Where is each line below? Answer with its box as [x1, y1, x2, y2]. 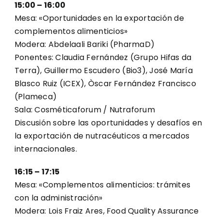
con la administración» [15, 192, 103, 203]
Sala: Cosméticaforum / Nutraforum [15, 104, 155, 115]
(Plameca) [15, 91, 57, 102]
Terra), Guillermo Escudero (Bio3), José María [15, 65, 193, 76]
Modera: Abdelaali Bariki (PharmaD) [15, 39, 155, 50]
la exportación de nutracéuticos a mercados [15, 130, 190, 141]
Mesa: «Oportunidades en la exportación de [15, 13, 184, 24]
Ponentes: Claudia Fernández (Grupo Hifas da [15, 52, 192, 63]
